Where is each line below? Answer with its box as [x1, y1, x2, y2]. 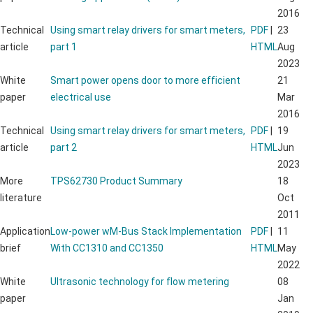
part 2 [50, 141, 77, 153]
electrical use [50, 91, 111, 103]
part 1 [50, 41, 77, 52]
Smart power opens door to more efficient [50, 74, 240, 86]
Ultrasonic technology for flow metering [50, 275, 229, 287]
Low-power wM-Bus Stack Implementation [50, 225, 242, 237]
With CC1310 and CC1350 [50, 242, 163, 254]
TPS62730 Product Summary [50, 175, 182, 187]
